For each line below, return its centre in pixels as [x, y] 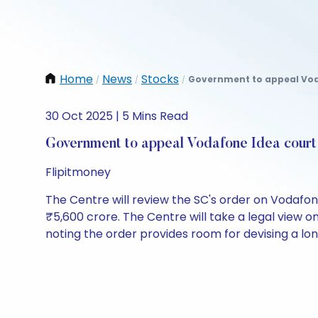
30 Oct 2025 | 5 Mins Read [117, 116]
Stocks [160, 79]
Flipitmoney [78, 172]
